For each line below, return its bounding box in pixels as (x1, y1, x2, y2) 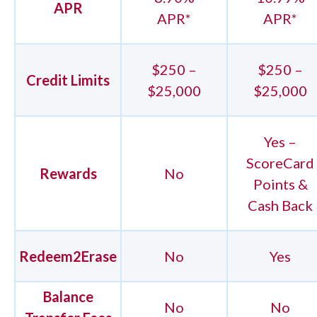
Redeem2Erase (19, 248, 117, 265)
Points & (253, 175, 308, 192)
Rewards (39, 165, 97, 182)
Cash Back (248, 197, 313, 214)
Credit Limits (26, 71, 110, 88)
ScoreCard (246, 154, 314, 171)
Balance (42, 288, 93, 305)
